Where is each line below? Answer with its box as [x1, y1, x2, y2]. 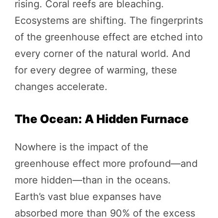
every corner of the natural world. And [15, 47, 190, 59]
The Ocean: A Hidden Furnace [15, 111, 189, 126]
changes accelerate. [15, 80, 108, 92]
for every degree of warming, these [15, 64, 177, 76]
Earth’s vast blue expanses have [15, 190, 162, 202]
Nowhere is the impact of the [15, 141, 148, 153]
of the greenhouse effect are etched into [15, 31, 203, 43]
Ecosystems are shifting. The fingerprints [15, 14, 203, 26]
